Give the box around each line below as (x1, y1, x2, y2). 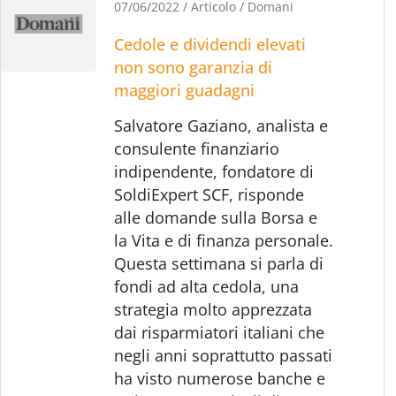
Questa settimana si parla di (114, 252, 324, 274)
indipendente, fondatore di (114, 160, 315, 182)
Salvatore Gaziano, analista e (114, 114, 329, 136)
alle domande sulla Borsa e (114, 206, 318, 228)
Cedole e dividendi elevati (114, 33, 307, 55)
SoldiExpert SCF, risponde (114, 183, 305, 205)
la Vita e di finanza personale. (114, 229, 334, 251)
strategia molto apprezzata (114, 298, 313, 320)
